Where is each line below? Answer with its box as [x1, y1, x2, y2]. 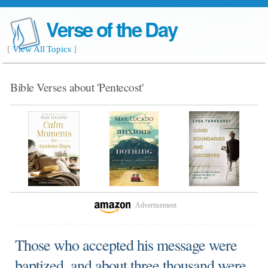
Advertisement [135, 201, 176, 209]
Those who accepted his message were [15, 234, 237, 255]
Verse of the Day [46, 15, 177, 43]
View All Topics [13, 44, 71, 54]
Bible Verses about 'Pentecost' [10, 79, 144, 95]
